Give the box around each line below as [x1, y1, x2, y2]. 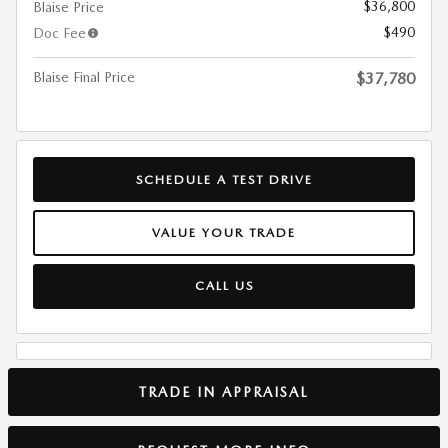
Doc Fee [33, 25, 86, 41]
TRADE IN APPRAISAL [139, 384, 309, 401]
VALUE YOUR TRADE [152, 224, 296, 240]
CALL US [194, 278, 254, 294]
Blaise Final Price [33, 69, 135, 85]
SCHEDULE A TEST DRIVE [135, 171, 313, 187]
